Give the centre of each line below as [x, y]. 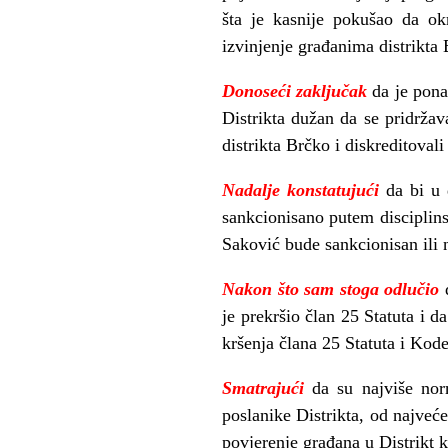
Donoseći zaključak [295, 90]
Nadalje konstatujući [304, 189]
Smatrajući [267, 387]
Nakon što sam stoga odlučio [333, 288]
